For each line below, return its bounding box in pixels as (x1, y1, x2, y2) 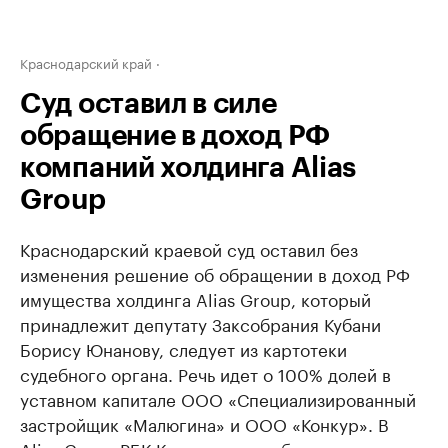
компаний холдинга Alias (20, 154, 357, 182)
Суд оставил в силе (20, 90, 277, 118)
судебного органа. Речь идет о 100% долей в (20, 360, 391, 386)
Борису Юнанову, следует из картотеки (20, 335, 347, 361)
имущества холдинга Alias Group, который (20, 285, 371, 311)
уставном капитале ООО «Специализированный (20, 385, 416, 411)
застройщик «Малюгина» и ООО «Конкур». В (20, 410, 389, 436)
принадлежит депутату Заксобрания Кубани (20, 310, 381, 336)
